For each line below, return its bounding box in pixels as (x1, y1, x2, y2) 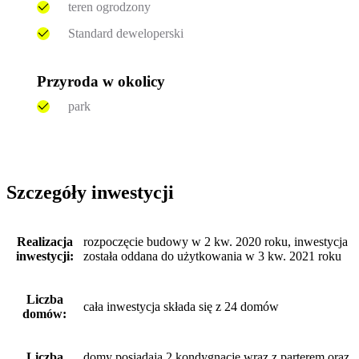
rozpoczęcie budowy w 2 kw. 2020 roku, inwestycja (83, 235, 348, 249)
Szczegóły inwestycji (6, 182, 174, 204)
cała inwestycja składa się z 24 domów (83, 300, 279, 314)
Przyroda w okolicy (37, 72, 166, 90)
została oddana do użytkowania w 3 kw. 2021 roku (83, 249, 341, 264)
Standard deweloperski (67, 26, 184, 40)
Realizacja (16, 235, 73, 249)
